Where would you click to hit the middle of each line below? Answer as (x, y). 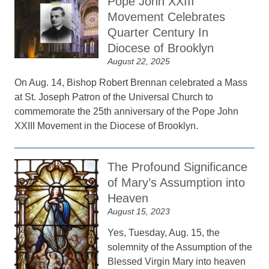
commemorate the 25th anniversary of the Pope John (127, 111)
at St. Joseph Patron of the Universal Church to (114, 97)
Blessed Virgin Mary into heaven (177, 261)
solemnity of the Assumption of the (180, 247)
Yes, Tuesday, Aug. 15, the (164, 233)
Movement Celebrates (167, 17)
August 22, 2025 (139, 61)
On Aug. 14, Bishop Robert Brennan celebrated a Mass (131, 83)
